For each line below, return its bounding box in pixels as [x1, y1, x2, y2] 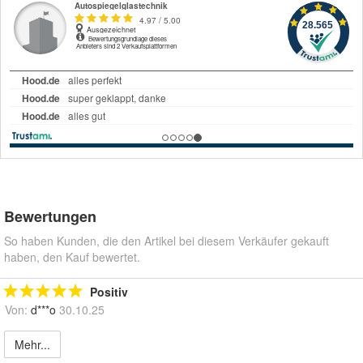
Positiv [90, 284, 128, 301]
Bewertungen [4, 206, 96, 228]
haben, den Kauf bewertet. [4, 249, 140, 266]
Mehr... [15, 336, 50, 353]
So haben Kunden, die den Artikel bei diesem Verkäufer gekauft [4, 233, 329, 250]
